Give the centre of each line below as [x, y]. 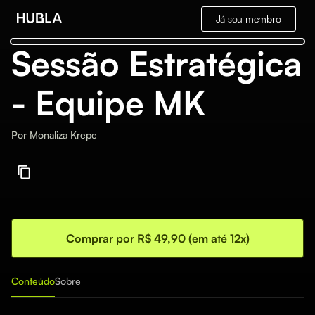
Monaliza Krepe [63, 135]
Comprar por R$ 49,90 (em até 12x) [157, 238]
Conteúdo [33, 281]
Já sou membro [248, 19]
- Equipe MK [108, 103]
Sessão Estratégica [156, 63]
